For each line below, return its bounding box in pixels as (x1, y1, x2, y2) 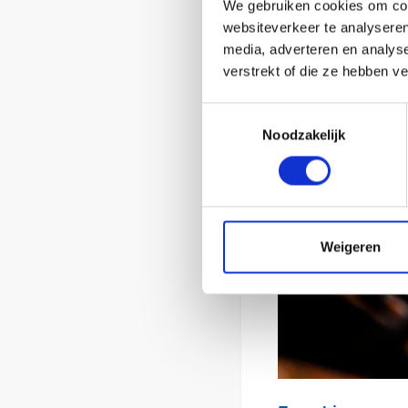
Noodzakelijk (262, 127, 346, 143)
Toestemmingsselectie (201, 105, 336, 121)
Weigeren (320, 239, 381, 255)
